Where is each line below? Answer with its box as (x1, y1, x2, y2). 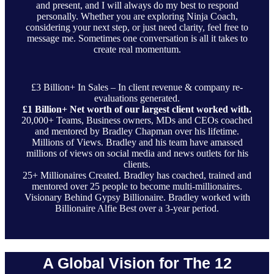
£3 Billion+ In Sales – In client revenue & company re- (31, 82, 243, 93)
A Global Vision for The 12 (42, 254, 232, 272)
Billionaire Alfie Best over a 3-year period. (55, 203, 219, 214)
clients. (124, 159, 150, 170)
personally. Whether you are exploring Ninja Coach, (36, 11, 238, 22)
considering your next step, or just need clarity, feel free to (26, 22, 248, 33)
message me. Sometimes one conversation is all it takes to (26, 33, 248, 44)
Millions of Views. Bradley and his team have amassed (31, 137, 243, 148)
